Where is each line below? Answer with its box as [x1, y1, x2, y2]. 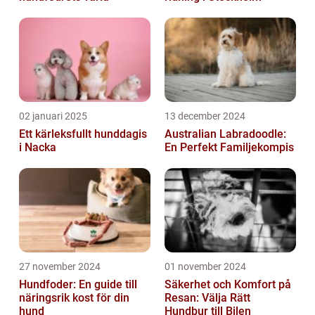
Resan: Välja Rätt [165, 290, 250, 304]
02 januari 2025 [19, 110, 87, 122]
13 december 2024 [165, 110, 245, 122]
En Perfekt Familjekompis [165, 140, 294, 154]
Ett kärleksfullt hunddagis [19, 127, 147, 141]
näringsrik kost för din [19, 290, 129, 304]
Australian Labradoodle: [165, 127, 286, 141]
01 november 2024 [165, 260, 246, 272]
